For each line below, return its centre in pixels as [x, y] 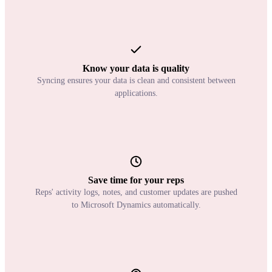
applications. [136, 93]
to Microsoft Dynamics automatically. [136, 205]
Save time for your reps [136, 180]
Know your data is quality [136, 69]
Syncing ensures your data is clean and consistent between [136, 81]
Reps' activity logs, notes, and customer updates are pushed [136, 192]
